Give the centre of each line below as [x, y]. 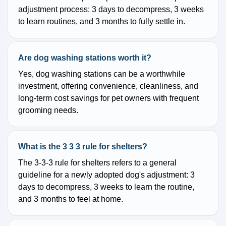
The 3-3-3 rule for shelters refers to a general [97, 163]
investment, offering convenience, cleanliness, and [108, 86]
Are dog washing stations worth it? [85, 58]
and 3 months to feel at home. [71, 199]
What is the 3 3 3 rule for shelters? [83, 147]
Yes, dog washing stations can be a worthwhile [102, 74]
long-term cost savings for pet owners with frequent [108, 98]
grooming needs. [48, 110]
